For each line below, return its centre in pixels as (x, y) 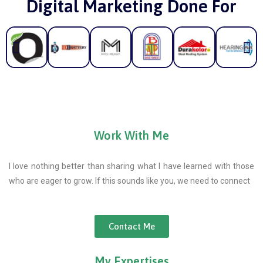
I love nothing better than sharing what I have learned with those (131, 166)
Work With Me (131, 136)
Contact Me (131, 227)
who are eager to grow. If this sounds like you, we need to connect (129, 181)
